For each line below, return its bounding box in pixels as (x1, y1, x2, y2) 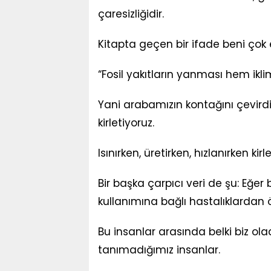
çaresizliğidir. (98, 7, 164, 21)
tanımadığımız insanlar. (98, 243, 220, 257)
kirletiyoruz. (98, 116, 154, 130)
